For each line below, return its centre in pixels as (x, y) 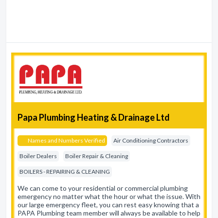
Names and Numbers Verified (66, 140)
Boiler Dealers (38, 156)
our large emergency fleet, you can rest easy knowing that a (108, 205)
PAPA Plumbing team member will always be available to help (109, 213)
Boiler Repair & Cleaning (97, 156)
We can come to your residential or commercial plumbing (103, 188)
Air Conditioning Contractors (151, 140)
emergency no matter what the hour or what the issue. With (109, 196)
